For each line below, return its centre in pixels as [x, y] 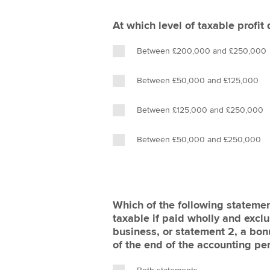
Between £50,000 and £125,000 [198, 80]
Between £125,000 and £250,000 [200, 110]
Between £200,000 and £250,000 [202, 51]
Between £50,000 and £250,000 [199, 140]
